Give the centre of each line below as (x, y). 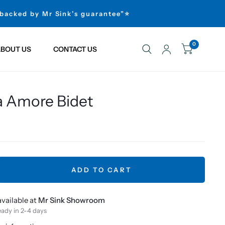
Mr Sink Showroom (71, 200)
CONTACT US (75, 49)
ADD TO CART (101, 170)
